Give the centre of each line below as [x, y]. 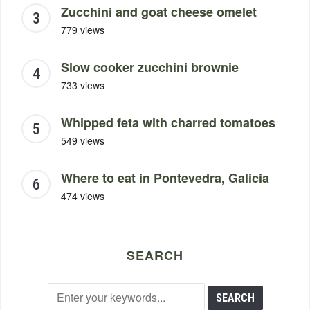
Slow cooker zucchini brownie [150, 67]
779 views [83, 29]
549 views [83, 140]
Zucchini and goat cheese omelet [159, 11]
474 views [83, 195]
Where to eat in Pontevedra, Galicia [165, 177]
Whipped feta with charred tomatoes [168, 122]
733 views [83, 85]
